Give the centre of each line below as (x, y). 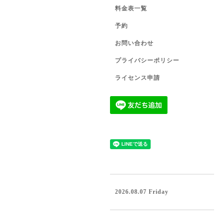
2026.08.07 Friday (142, 192)
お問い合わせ (134, 43)
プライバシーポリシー (147, 60)
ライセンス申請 (138, 78)
